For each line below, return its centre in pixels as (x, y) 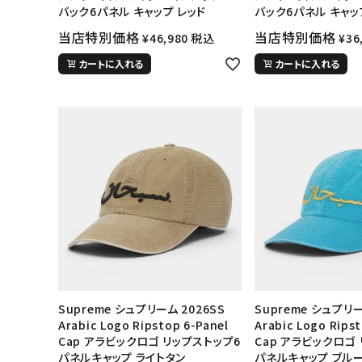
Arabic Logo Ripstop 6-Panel (143, 324)
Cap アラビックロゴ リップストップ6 (149, 341)
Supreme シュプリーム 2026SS (142, 308)
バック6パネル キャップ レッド (133, 12)
